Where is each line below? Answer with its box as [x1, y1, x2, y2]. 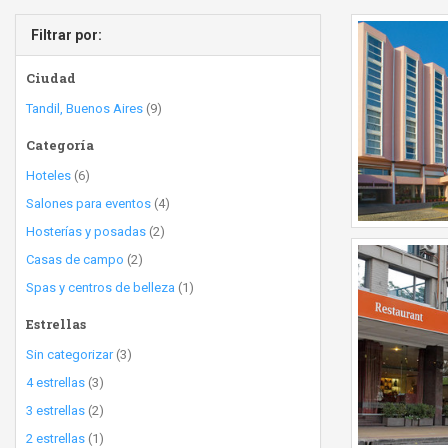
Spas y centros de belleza [26, 280, 175, 295]
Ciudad [26, 69, 76, 87]
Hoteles [26, 168, 71, 183]
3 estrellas [26, 403, 85, 418]
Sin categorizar [26, 347, 113, 362]
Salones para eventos [26, 196, 151, 211]
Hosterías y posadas [26, 224, 146, 239]
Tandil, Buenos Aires [26, 101, 143, 116]
